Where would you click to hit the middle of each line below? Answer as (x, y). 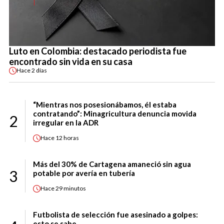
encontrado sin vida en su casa (71, 61)
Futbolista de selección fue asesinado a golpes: (115, 214)
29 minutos (71, 188)
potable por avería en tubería (84, 173)
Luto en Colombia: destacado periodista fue (98, 51)
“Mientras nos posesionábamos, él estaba (105, 104)
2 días (39, 70)
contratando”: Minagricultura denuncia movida (115, 113)
